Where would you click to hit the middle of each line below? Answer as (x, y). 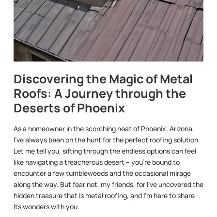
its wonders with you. (46, 206)
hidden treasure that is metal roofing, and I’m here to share (104, 195)
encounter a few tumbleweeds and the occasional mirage (102, 173)
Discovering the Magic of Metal (103, 78)
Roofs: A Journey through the (100, 93)
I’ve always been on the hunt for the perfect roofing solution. (107, 139)
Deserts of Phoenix (69, 108)
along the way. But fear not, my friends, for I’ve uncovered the (108, 184)
